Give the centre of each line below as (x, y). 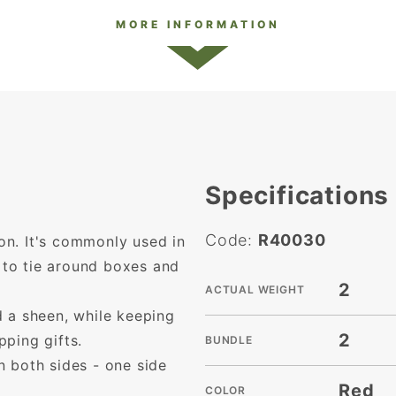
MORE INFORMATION (198, 25)
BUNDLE (229, 340)
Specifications (297, 196)
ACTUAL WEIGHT (255, 290)
